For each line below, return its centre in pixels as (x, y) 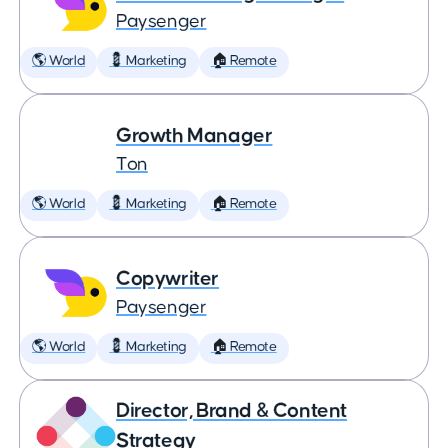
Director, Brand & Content (232, 410)
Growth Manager (194, 135)
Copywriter (167, 278)
